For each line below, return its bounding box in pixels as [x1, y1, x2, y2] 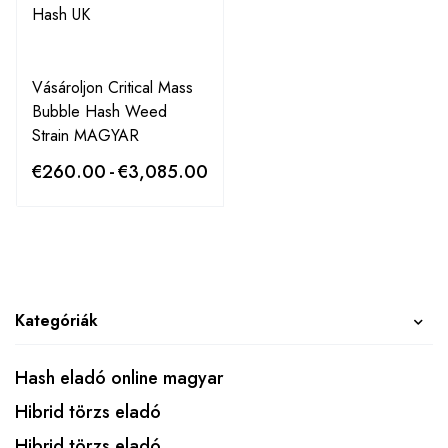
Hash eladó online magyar [15, 364, 223, 391]
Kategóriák [15, 308, 98, 332]
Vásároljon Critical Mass [32, 75, 193, 99]
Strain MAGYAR [32, 123, 139, 147]
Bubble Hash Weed [32, 99, 167, 123]
